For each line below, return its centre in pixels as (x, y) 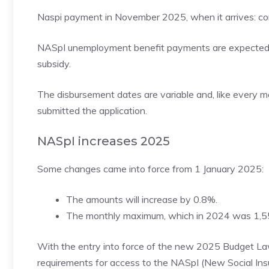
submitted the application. (92, 110)
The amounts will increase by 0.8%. (142, 199)
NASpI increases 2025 (104, 141)
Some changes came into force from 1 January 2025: (150, 169)
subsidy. (54, 64)
